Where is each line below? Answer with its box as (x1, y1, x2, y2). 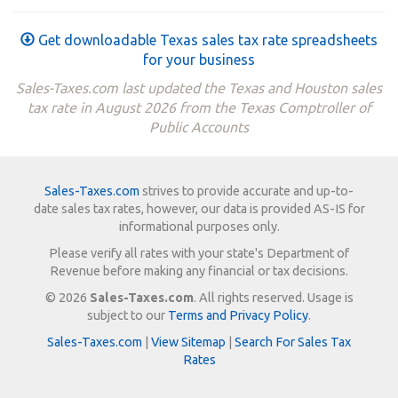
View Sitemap (151, 334, 226, 349)
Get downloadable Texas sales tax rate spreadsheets (35, 32, 378, 49)
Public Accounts (149, 119, 249, 136)
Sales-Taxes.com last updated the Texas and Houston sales (16, 80, 382, 97)
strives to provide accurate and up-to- (139, 183, 354, 198)
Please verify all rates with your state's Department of (49, 245, 349, 260)
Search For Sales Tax (235, 334, 351, 349)
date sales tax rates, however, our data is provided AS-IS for (33, 201, 365, 216)
